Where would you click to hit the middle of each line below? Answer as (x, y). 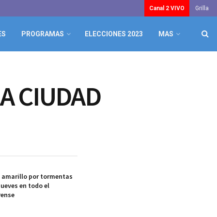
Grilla (202, 8)
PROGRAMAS (43, 34)
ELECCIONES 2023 (114, 34)
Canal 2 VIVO (167, 8)
